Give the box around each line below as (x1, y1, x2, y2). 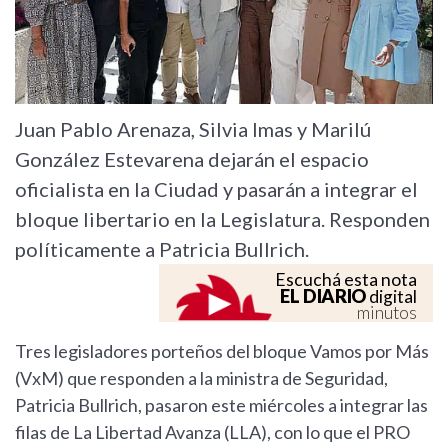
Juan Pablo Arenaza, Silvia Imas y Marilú (15, 117, 371, 142)
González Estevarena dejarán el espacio (15, 147, 369, 172)
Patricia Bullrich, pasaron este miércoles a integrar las (15, 394, 428, 417)
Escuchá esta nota (275, 269, 417, 291)
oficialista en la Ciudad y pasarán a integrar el (15, 177, 418, 202)
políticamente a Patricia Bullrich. (15, 237, 309, 262)
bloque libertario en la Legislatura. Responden (15, 207, 430, 232)
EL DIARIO (280, 285, 366, 308)
